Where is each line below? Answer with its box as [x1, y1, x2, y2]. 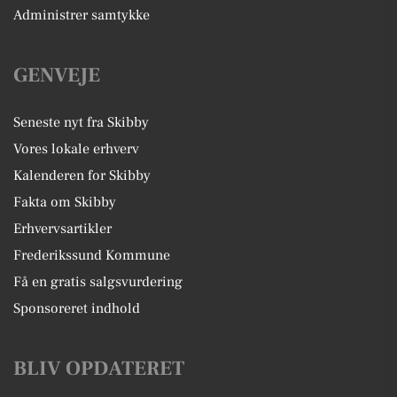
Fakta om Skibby [13, 192, 116, 211]
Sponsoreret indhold [13, 299, 140, 317]
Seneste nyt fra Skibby [13, 113, 149, 131]
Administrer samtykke [13, 5, 150, 24]
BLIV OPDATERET [13, 354, 184, 382]
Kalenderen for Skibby [13, 166, 151, 184]
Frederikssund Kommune [13, 245, 170, 264]
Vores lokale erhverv [13, 139, 139, 158]
